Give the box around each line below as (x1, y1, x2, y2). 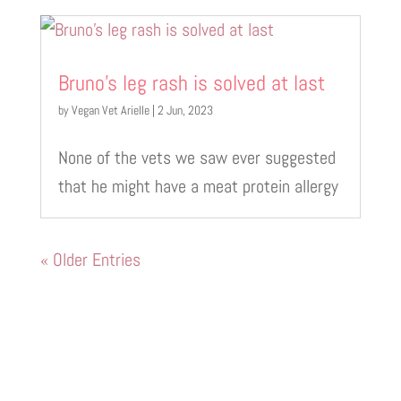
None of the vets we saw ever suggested (57, 145, 336, 169)
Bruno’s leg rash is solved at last (57, 68, 325, 97)
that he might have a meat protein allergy (57, 174, 338, 198)
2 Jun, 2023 (157, 101, 213, 118)
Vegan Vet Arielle (71, 101, 149, 118)
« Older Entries (39, 247, 141, 271)
